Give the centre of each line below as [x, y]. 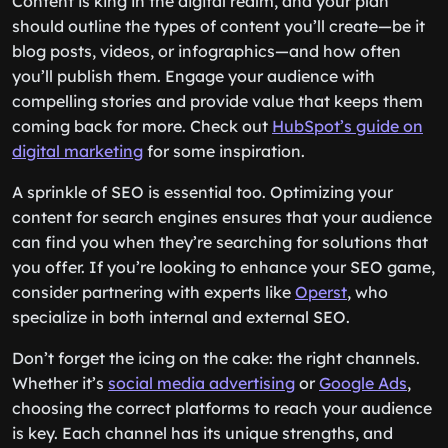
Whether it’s [60, 383]
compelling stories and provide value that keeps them [217, 101]
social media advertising [201, 383]
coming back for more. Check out [142, 126]
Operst [321, 292]
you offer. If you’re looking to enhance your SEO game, [223, 267]
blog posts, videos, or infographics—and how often [206, 51]
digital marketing [77, 151]
